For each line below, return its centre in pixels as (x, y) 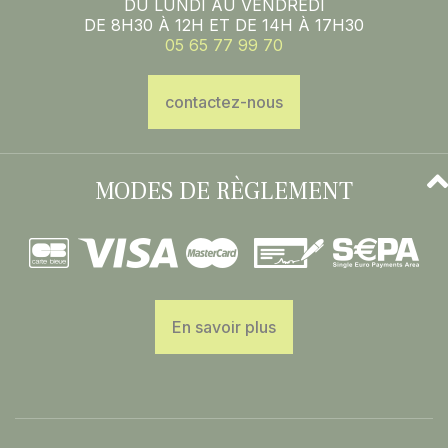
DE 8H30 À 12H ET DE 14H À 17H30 (224, 25)
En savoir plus (224, 327)
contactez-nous (224, 102)
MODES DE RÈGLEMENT (224, 191)
